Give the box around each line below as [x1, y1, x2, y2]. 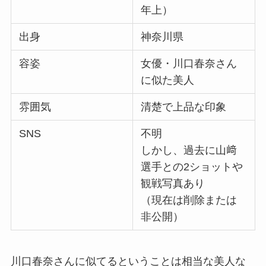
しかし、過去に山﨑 [141, 144, 237, 157]
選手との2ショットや [141, 161, 243, 173]
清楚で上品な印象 [141, 101, 227, 113]
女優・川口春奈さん [141, 58, 237, 70]
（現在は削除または [141, 194, 237, 207]
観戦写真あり [141, 178, 205, 190]
